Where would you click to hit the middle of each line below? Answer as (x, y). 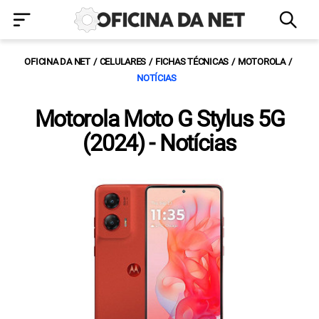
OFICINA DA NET (57, 62)
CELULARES (123, 62)
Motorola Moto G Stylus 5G (159, 119)
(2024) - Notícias (159, 143)
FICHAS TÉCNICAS (192, 62)
